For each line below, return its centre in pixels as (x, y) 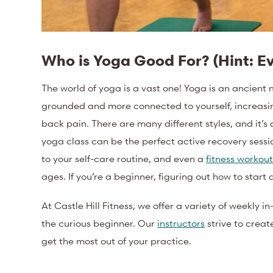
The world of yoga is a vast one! (113, 87)
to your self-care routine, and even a (124, 158)
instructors (181, 223)
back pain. (67, 123)
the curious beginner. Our (100, 223)
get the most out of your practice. (118, 241)
